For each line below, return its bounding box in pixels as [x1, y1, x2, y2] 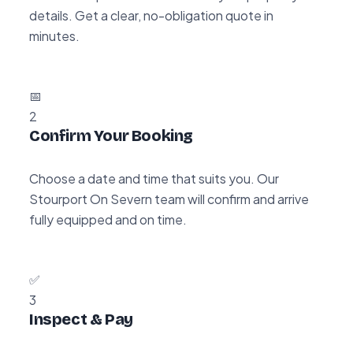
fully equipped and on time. [29, 210, 187, 228]
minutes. [29, 27, 80, 44]
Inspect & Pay [29, 309, 133, 329]
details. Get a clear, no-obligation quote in [29, 6, 273, 24]
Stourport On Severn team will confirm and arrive [29, 190, 309, 207]
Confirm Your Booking [29, 125, 193, 145]
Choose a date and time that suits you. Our [29, 169, 279, 187]
